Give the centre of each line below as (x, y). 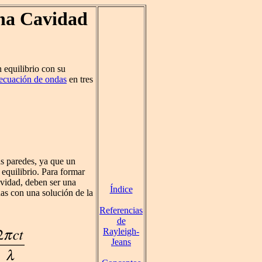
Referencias (121, 210)
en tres (80, 80)
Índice (121, 189)
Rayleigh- (121, 231)
